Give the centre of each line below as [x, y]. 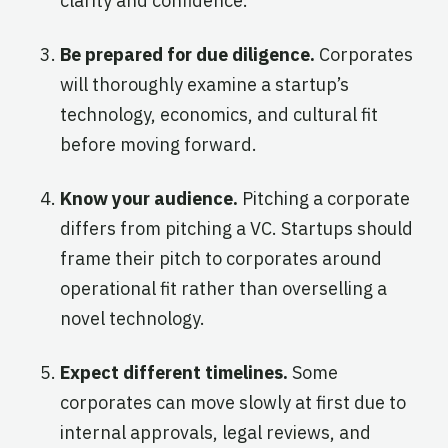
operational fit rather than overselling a [223, 288]
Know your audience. [151, 198]
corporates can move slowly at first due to [233, 402]
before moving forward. [158, 144]
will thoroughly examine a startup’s [204, 84]
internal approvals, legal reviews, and [215, 432]
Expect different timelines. [174, 372]
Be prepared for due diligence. [187, 54]
